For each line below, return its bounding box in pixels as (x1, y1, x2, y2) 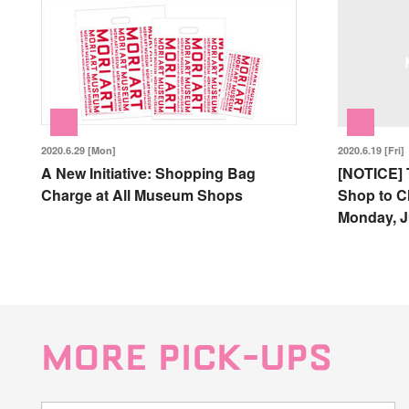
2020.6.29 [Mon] (41, 142, 116, 157)
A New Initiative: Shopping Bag (41, 162, 256, 184)
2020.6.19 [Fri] (337, 142, 404, 157)
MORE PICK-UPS (41, 335, 332, 381)
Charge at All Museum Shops (41, 184, 243, 205)
